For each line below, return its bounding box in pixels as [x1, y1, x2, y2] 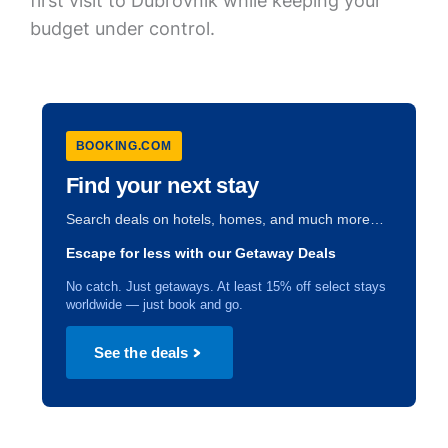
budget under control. [29, 18, 215, 39]
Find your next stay [65, 173, 259, 198]
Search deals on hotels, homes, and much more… [65, 211, 384, 227]
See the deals [93, 344, 189, 361]
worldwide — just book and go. [65, 297, 243, 312]
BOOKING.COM [75, 139, 172, 153]
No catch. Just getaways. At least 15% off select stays [65, 279, 386, 294]
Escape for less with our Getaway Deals [65, 246, 336, 261]
